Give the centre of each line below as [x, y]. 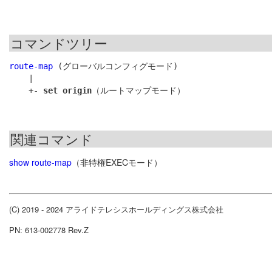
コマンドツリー [59, 43]
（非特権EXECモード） [117, 162]
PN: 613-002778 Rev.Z [49, 230]
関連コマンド [52, 139]
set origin [67, 91]
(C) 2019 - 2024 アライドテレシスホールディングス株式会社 [116, 209]
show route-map [40, 162]
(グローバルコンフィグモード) [115, 66]
